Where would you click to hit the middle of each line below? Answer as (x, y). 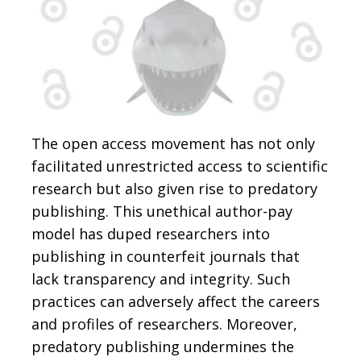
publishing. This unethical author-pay (162, 211)
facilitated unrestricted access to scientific (180, 166)
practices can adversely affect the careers (176, 301)
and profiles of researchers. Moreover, (164, 324)
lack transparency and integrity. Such (161, 278)
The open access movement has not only (173, 143)
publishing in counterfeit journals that (166, 256)
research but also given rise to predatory (174, 188)
